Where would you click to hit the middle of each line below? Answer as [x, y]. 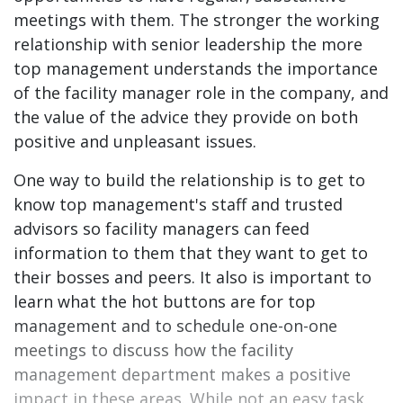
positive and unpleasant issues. [135, 142]
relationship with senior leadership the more [188, 45]
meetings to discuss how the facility [153, 350]
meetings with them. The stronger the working [197, 20]
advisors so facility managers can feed [161, 229]
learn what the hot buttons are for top [165, 302]
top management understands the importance [196, 69]
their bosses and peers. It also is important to [193, 278]
